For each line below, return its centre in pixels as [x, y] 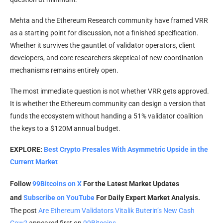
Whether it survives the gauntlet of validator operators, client [103, 45]
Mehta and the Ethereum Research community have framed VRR [109, 20]
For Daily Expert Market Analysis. [147, 197]
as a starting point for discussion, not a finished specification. [104, 33]
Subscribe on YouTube [59, 197]
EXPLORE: [27, 149]
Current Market [34, 162]
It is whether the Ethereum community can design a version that [108, 103]
